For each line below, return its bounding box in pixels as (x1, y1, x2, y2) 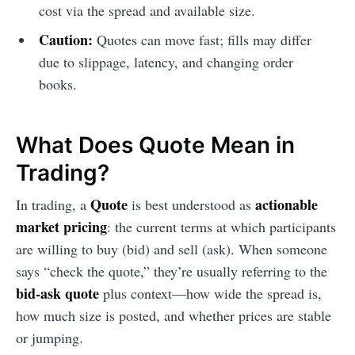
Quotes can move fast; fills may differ (92, 29, 311, 49)
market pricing (16, 216, 107, 238)
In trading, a (16, 195, 90, 215)
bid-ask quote (16, 283, 99, 304)
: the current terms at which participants (107, 217, 336, 237)
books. (38, 74, 77, 94)
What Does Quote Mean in (16, 132, 295, 159)
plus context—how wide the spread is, (99, 284, 322, 303)
